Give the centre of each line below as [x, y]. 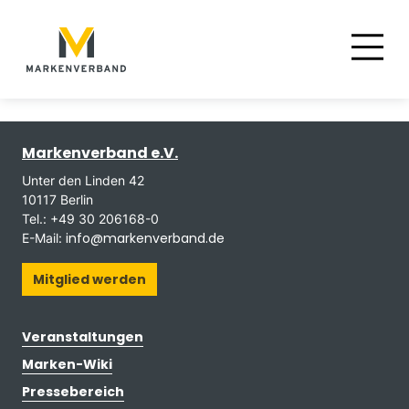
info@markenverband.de [145, 238]
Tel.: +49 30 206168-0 [90, 219]
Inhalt [57, 83]
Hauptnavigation [96, 47]
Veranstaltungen [83, 337]
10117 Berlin [58, 199]
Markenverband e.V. [100, 153]
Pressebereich [73, 392]
